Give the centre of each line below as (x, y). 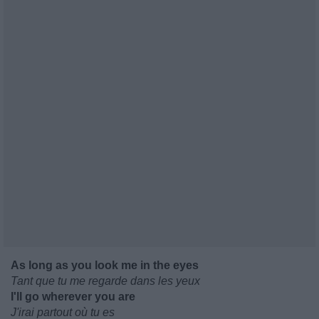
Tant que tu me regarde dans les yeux (105, 281)
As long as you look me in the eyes (105, 265)
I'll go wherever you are (73, 297)
